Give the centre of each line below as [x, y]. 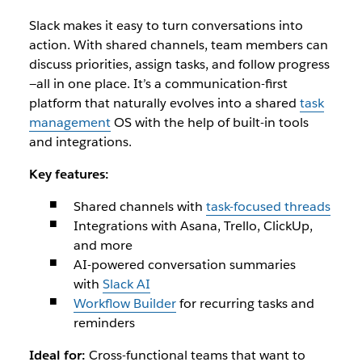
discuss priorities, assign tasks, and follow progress [179, 64]
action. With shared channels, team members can [178, 45]
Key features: [69, 174]
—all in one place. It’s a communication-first [158, 84]
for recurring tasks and [245, 303]
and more [103, 245]
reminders [104, 323]
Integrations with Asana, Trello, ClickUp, [193, 226]
